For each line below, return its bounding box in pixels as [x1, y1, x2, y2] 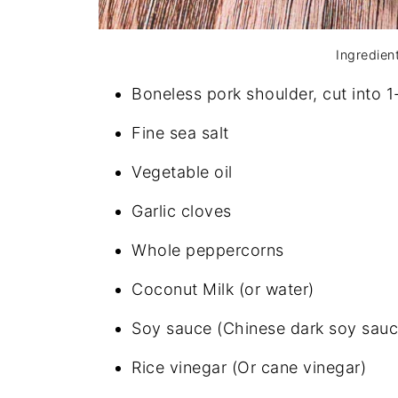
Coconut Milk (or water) [131, 280, 314, 299]
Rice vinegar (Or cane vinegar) [131, 358, 366, 378]
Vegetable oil [131, 163, 233, 182]
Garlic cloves [131, 202, 232, 221]
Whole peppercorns [131, 241, 284, 260]
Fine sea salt [131, 123, 229, 143]
